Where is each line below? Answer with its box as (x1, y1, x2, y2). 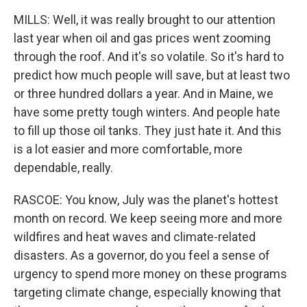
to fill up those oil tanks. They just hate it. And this (14, 123, 282, 138)
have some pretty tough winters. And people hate (14, 105, 280, 119)
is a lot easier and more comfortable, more (14, 142, 243, 156)
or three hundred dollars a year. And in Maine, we (14, 86, 273, 101)
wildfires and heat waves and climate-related (14, 230, 256, 244)
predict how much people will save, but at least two (14, 68, 290, 82)
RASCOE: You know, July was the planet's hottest (14, 193, 278, 207)
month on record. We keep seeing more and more (14, 211, 282, 225)
